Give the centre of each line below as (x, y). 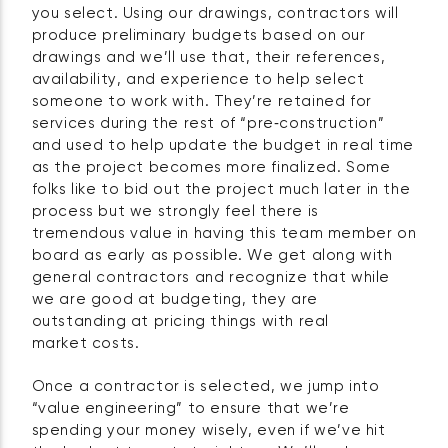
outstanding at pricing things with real (180, 321)
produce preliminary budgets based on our (198, 35)
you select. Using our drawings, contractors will (215, 13)
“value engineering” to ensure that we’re (190, 408)
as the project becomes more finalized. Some (211, 167)
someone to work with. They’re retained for (201, 101)
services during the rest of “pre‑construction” (208, 123)
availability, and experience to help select (198, 79)
